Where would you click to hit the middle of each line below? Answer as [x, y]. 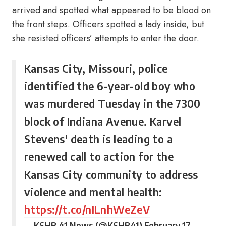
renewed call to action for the [99, 156]
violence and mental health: [93, 192]
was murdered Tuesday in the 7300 [112, 103]
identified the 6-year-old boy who [110, 86]
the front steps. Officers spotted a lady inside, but [108, 24]
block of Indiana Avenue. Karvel [103, 121]
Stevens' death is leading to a [98, 139]
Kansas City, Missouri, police [96, 68]
